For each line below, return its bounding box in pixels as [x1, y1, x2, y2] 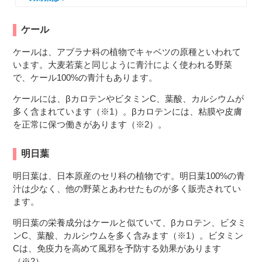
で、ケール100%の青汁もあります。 [13, 72, 158, 82]
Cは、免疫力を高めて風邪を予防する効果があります [13, 243, 222, 253]
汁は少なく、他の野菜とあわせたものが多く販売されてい [13, 183, 242, 194]
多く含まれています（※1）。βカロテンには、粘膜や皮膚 [13, 106, 243, 116]
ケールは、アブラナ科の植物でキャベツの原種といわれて [13, 46, 242, 57]
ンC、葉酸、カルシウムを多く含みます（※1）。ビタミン [13, 230, 244, 240]
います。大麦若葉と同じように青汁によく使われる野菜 [13, 59, 233, 70]
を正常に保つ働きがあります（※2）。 [13, 119, 167, 129]
